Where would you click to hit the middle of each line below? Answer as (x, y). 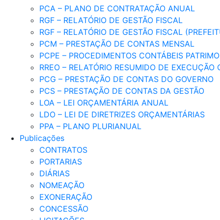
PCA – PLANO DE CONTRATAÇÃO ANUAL (117, 8)
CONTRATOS (63, 150)
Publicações (42, 138)
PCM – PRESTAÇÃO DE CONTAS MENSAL (117, 43)
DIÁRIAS (55, 173)
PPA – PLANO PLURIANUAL (90, 126)
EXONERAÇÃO (66, 197)
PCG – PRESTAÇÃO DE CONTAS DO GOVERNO (126, 79)
